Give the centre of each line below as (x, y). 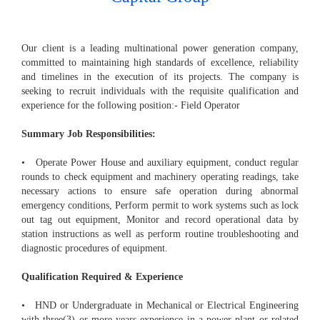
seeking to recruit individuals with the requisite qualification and (160, 91)
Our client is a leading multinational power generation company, (160, 49)
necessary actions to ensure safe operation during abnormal (160, 191)
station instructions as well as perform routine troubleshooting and (160, 234)
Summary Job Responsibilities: (89, 134)
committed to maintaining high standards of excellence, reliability (160, 63)
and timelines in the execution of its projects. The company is (160, 77)
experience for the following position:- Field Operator (131, 106)
